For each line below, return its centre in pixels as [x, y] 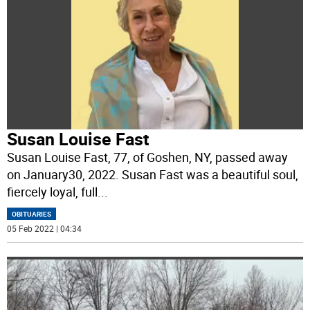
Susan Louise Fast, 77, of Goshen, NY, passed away [148, 157]
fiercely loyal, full [53, 192]
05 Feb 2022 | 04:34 [45, 229]
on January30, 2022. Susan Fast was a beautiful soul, [153, 175]
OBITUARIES [32, 214]
